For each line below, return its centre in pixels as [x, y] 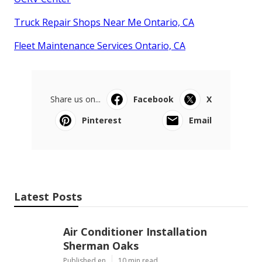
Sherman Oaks [101, 245]
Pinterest [102, 120]
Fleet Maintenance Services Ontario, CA [100, 45]
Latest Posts [48, 196]
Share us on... [75, 99]
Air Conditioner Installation [135, 231]
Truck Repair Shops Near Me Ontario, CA [104, 22]
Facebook [154, 99]
